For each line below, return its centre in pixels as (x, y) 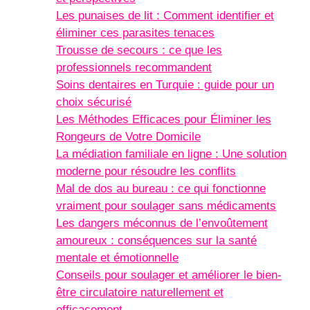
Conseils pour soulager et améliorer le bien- (169, 275)
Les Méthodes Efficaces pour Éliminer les (164, 119)
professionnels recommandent (134, 67)
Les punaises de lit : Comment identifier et (165, 15)
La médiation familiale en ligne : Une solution (171, 154)
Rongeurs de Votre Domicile (128, 136)
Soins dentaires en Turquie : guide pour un (165, 84)
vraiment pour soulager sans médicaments (166, 206)
